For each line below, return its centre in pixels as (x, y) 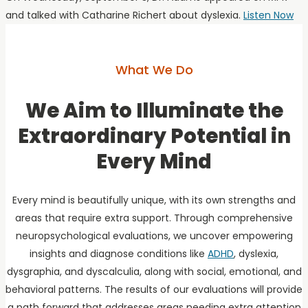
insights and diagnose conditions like (119, 253)
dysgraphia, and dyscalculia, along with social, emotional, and (154, 271)
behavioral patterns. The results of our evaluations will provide (154, 289)
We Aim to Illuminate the (154, 110)
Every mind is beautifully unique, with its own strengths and (154, 200)
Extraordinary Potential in (154, 136)
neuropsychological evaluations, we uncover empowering (154, 235)
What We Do (154, 69)
